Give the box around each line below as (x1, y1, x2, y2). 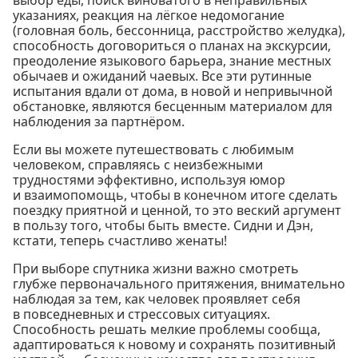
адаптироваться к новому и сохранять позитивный (13, 336, 336, 354)
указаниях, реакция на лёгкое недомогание (13, 6, 284, 25)
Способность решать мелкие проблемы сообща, (13, 320, 320, 339)
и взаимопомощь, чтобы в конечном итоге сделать (13, 186, 338, 205)
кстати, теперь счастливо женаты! (13, 232, 227, 250)
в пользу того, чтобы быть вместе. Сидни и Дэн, (13, 217, 313, 235)
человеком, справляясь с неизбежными (13, 156, 263, 174)
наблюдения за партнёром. (13, 113, 185, 131)
